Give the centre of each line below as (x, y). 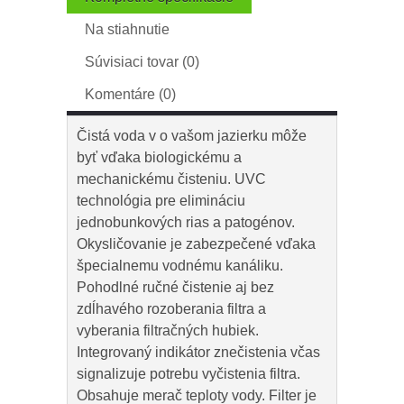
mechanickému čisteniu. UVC (171, 179)
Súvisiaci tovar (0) (142, 62)
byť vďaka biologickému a (159, 158)
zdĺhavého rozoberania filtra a (171, 309)
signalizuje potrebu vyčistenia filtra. (188, 374)
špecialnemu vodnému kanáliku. (180, 266)
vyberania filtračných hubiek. (168, 331)
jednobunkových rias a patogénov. (186, 223)
